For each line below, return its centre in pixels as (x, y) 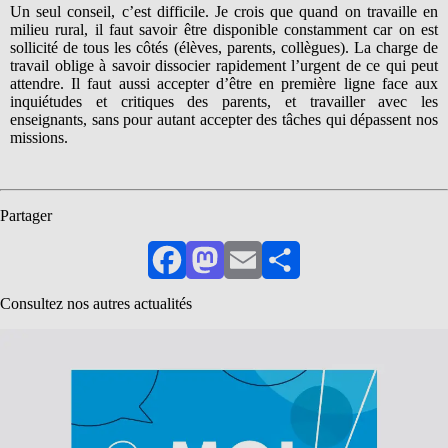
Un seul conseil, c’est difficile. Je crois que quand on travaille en (224, 11)
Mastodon (235, 277)
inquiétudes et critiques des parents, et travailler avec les (224, 101)
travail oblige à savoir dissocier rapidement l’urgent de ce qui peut (224, 65)
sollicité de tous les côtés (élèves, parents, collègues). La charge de (224, 47)
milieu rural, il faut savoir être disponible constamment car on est (224, 29)
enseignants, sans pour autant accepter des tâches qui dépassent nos (224, 119)
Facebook (196, 277)
